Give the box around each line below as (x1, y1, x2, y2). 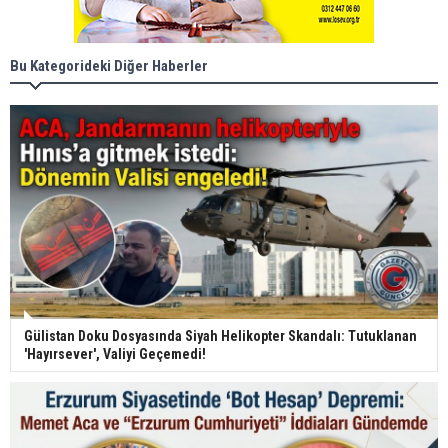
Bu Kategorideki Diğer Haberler (10, 56, 208, 75)
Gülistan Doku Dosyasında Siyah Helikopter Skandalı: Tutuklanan (24, 327, 417, 344)
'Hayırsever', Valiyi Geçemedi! (24, 345, 206, 362)
